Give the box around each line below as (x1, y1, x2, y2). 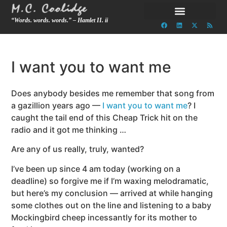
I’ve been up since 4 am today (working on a (11, 163, 181, 174)
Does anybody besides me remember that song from (11, 88, 215, 98)
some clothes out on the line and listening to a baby (11, 200, 212, 210)
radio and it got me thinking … (11, 125, 127, 135)
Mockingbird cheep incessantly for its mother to (11, 212, 198, 222)
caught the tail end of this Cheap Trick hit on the (11, 112, 198, 123)
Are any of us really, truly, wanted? (11, 144, 144, 155)
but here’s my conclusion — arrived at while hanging (11, 187, 213, 198)
